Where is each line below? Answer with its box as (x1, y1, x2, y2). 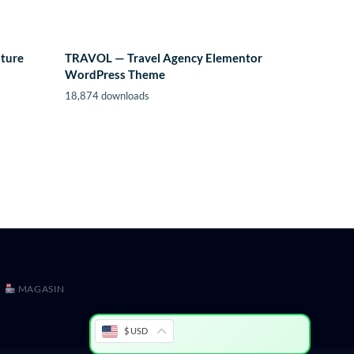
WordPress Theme (65, 67, 165, 82)
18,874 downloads (65, 89, 149, 103)
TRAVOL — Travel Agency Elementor (65, 51, 262, 66)
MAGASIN (16, 282, 66, 295)
